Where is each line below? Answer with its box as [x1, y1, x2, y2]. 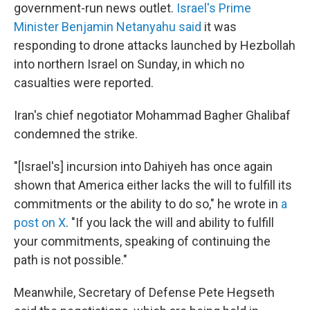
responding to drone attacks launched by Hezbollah [14, 38, 295, 53]
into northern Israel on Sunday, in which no [14, 57, 244, 72]
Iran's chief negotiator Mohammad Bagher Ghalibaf [14, 108, 291, 123]
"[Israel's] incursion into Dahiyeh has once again [14, 159, 273, 174]
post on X [14, 215, 66, 230]
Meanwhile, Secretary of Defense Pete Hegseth [14, 285, 275, 300]
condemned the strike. [14, 127, 138, 142]
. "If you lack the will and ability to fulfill [66, 215, 274, 230]
